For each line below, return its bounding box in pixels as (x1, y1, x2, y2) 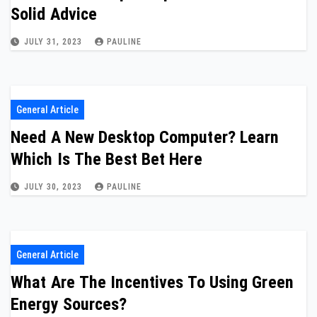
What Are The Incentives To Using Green (11, 272, 294, 292)
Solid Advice (11, 4, 98, 24)
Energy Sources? (11, 294, 127, 314)
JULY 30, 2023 (24, 182, 85, 192)
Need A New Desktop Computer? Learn (11, 127, 279, 147)
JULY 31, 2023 (24, 37, 85, 47)
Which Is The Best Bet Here (11, 149, 202, 169)
